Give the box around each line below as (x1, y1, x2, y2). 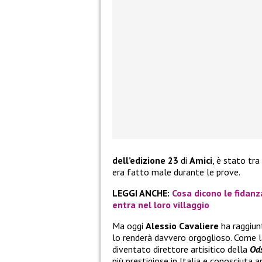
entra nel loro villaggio (112, 199, 209, 211)
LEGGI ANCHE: (112, 187, 172, 199)
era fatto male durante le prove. (112, 166, 240, 178)
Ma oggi (112, 220, 146, 232)
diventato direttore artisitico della (112, 243, 250, 256)
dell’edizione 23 (112, 154, 178, 167)
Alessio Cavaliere (146, 220, 219, 232)
